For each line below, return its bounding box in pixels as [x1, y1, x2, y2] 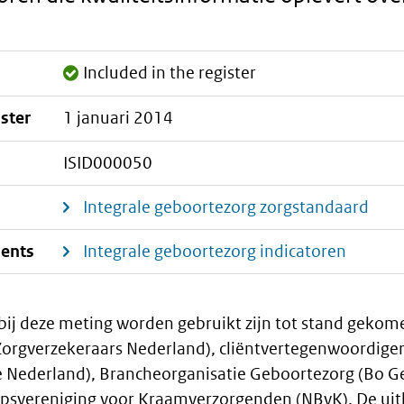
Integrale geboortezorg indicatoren [83, 241, 347, 262]
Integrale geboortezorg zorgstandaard [83, 196, 370, 217]
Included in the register [83, 62, 257, 84]
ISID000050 [63, 151, 153, 173]
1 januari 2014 [63, 107, 174, 129]
